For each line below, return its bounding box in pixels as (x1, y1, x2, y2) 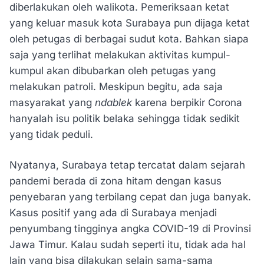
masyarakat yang (9, 96, 95, 108)
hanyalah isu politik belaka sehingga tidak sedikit (9, 112, 240, 124)
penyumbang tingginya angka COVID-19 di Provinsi (9, 223, 251, 235)
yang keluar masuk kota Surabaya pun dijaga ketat (9, 16, 250, 29)
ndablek (95, 96, 135, 108)
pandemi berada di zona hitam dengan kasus (9, 175, 222, 187)
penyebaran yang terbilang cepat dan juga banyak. (9, 191, 251, 203)
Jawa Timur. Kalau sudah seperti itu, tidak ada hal (9, 239, 246, 251)
